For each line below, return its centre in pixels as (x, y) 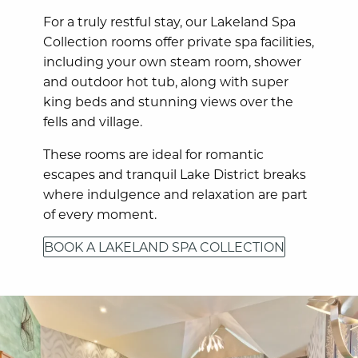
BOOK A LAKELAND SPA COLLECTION (165, 246)
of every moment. (100, 213)
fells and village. (93, 121)
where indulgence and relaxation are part (176, 193)
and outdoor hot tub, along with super (166, 81)
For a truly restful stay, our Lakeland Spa (170, 21)
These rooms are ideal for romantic (154, 153)
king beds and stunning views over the (169, 101)
